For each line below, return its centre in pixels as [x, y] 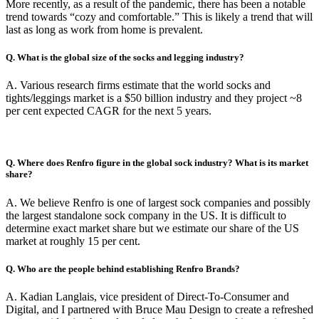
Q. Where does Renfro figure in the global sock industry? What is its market [157, 163]
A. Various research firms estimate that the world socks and [138, 85]
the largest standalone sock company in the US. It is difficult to [146, 215]
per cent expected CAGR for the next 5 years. [109, 111]
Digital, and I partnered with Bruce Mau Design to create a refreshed [159, 309]
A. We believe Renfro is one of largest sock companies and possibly [158, 202]
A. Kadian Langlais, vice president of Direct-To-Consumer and [147, 296]
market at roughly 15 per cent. [73, 241]
